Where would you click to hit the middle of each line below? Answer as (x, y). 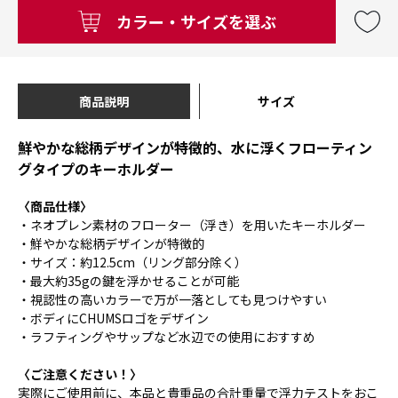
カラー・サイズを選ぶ (196, 22)
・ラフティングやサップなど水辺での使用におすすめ (167, 337)
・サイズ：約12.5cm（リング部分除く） (132, 263)
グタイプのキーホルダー (96, 169)
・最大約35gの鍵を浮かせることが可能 (128, 281)
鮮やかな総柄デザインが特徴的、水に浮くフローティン (195, 148)
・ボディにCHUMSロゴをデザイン (113, 318)
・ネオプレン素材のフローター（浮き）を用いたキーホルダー (192, 225)
